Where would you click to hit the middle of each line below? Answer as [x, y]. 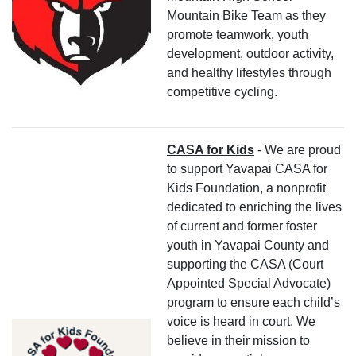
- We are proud [298, 149]
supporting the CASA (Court [245, 264]
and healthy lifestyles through [249, 72]
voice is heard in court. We [241, 321]
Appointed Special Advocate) [249, 283]
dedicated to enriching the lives [254, 207]
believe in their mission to [238, 340]
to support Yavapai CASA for [247, 168]
